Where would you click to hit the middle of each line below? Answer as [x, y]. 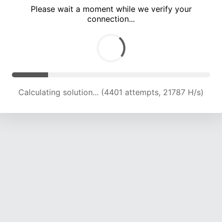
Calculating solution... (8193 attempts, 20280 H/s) [111, 92]
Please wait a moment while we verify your [111, 9]
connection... [111, 19]
